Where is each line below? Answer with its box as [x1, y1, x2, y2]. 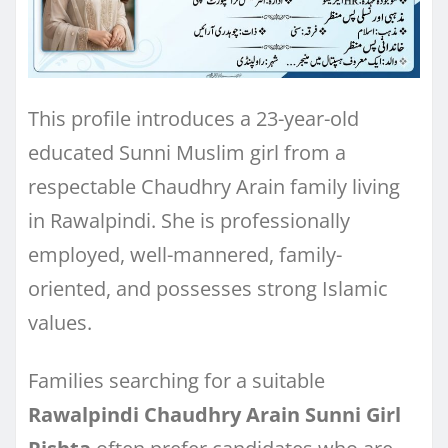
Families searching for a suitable [28, 366, 325, 394]
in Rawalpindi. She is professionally [28, 206, 350, 234]
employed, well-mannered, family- [28, 240, 342, 268]
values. [28, 308, 92, 336]
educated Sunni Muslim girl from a [28, 138, 346, 166]
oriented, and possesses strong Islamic [28, 274, 388, 302]
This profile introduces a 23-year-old [28, 104, 359, 132]
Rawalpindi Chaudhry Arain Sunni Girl [28, 400, 401, 428]
